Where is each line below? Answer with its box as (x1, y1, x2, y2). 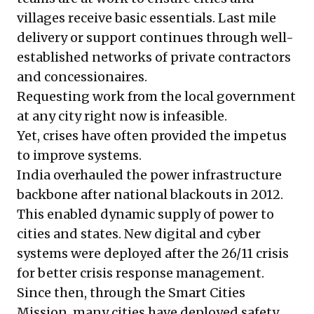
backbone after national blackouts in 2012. (17, 186, 283, 203)
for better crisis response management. (17, 265, 264, 282)
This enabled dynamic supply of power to (17, 206, 274, 223)
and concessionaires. (17, 69, 147, 86)
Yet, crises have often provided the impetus (17, 128, 287, 144)
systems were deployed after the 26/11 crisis (17, 245, 289, 262)
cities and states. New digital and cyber (17, 226, 261, 243)
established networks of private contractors (17, 49, 291, 66)
